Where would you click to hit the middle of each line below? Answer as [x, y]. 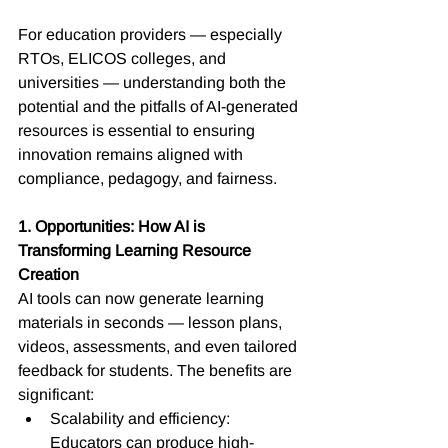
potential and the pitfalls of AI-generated [160, 106]
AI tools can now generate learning [143, 298]
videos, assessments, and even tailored [159, 346]
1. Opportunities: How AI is [113, 226]
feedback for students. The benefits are [157, 370]
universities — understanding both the [154, 82]
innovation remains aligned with [132, 154]
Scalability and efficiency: [142, 418]
